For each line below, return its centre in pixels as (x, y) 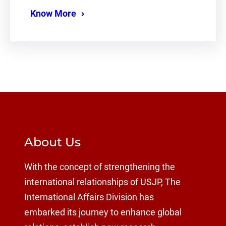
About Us (52, 142)
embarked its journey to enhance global (103, 212)
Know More (53, 14)
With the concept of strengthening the (100, 167)
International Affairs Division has (89, 197)
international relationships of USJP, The (102, 182)
